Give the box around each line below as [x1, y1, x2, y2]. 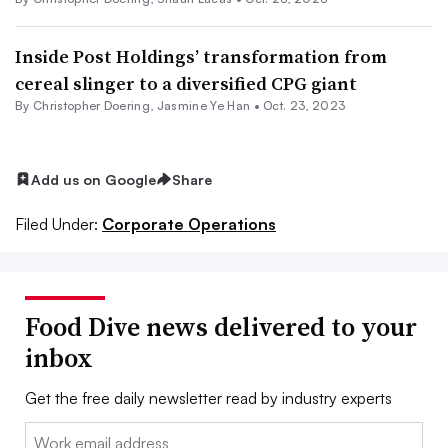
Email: [25, 424, 66, 445]
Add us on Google [31, 170, 156, 188]
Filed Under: [15, 214, 98, 235]
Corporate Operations [102, 214, 276, 235]
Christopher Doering [32, 97, 151, 113]
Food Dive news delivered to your [25, 309, 417, 346]
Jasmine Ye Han [156, 97, 251, 113]
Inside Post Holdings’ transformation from [15, 43, 387, 69]
